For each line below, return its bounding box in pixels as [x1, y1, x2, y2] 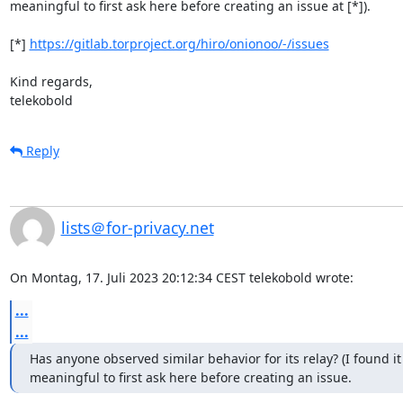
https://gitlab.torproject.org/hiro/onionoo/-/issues [29, 34, 329, 52]
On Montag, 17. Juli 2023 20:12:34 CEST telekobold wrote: [9, 268, 354, 286]
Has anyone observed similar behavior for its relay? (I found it [29, 349, 401, 367]
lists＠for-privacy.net [60, 216, 214, 238]
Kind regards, [9, 72, 93, 90]
